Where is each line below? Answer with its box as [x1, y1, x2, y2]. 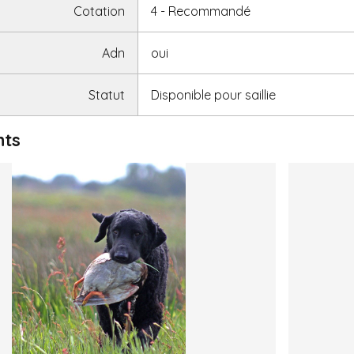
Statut [88, 86, 126, 103]
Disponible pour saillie [151, 86, 277, 103]
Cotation [73, 2, 126, 19]
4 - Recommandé [151, 2, 251, 19]
